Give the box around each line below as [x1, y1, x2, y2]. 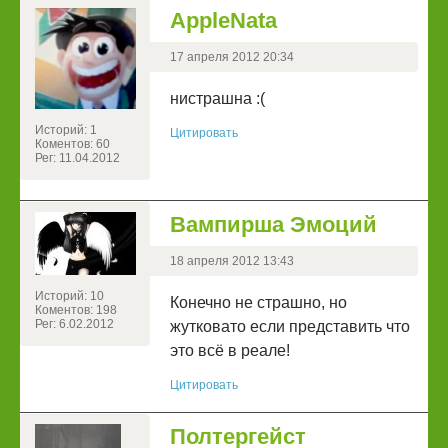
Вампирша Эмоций [170, 212, 377, 238]
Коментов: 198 [35, 303, 117, 318]
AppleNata [170, 8, 277, 34]
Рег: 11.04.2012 [35, 151, 120, 166]
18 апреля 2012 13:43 [170, 254, 294, 269]
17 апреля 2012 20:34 [170, 50, 294, 65]
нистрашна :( [170, 90, 265, 108]
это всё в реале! [170, 342, 290, 360]
